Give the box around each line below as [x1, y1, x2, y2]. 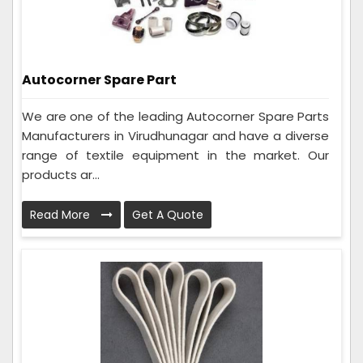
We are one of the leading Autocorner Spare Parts [22, 108, 329, 126]
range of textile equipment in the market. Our [22, 147, 329, 164]
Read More [30, 207, 93, 224]
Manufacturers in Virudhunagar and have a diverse [22, 127, 329, 145]
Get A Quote [132, 207, 203, 224]
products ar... [22, 166, 100, 184]
